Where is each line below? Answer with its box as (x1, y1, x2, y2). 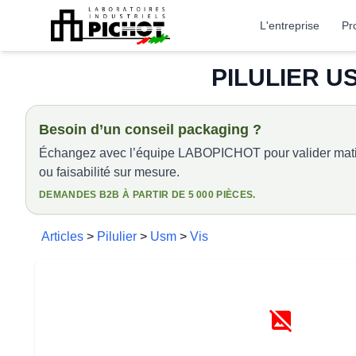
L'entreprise (260, 19, 320, 32)
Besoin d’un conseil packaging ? (39, 122, 261, 137)
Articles (41, 230, 83, 243)
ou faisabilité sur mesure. (39, 165, 180, 179)
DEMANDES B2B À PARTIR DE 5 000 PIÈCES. (39, 189, 256, 200)
